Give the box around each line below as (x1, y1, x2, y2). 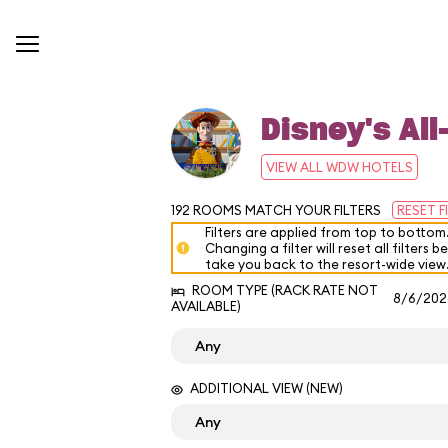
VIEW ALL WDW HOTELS (266, 159, 413, 175)
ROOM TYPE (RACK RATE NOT (189, 282, 378, 298)
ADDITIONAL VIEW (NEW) (187, 380, 343, 396)
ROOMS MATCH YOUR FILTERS (190, 202, 384, 218)
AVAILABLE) (171, 298, 241, 314)
